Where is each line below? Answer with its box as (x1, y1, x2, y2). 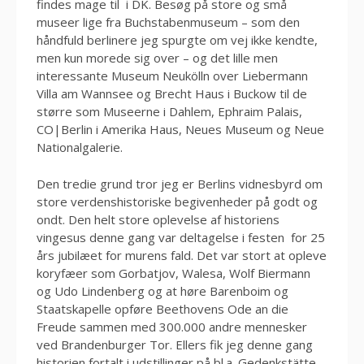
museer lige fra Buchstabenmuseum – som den (37, 14, 300, 31)
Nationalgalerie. (37, 139, 123, 156)
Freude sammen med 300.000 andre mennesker (37, 318, 307, 335)
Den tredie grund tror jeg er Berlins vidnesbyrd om (37, 175, 323, 192)
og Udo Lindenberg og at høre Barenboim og (37, 282, 288, 299)
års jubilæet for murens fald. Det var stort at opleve (37, 246, 327, 263)
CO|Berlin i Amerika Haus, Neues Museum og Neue (37, 121, 324, 138)
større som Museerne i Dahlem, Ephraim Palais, (37, 103, 302, 120)
